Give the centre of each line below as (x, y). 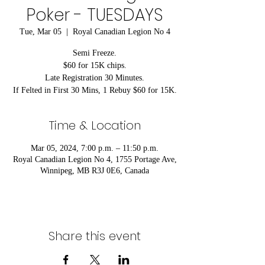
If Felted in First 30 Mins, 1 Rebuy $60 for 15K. (95, 90)
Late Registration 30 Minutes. (95, 78)
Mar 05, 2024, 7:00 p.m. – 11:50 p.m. (95, 148)
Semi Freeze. (95, 53)
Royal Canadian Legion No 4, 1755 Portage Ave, (95, 159)
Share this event (95, 236)
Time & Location (95, 125)
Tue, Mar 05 (40, 32)
